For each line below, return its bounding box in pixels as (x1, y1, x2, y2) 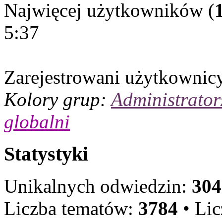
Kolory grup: (4, 89, 111, 111)
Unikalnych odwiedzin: (4, 175, 192, 197)
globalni (4, 111, 70, 133)
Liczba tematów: (4, 197, 138, 219)
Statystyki (4, 143, 88, 166)
